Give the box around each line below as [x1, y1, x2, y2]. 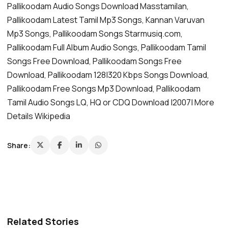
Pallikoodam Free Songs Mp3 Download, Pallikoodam [7, 83, 201, 95]
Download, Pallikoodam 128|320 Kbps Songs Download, [7, 69, 209, 81]
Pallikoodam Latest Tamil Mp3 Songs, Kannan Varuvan [7, 14, 205, 26]
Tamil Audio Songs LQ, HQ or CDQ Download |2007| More [7, 97, 214, 108]
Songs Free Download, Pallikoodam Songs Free [7, 55, 182, 67]
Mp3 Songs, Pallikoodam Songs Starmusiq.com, [7, 28, 183, 40]
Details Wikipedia [7, 110, 70, 122]
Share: [7, 140, 31, 150]
